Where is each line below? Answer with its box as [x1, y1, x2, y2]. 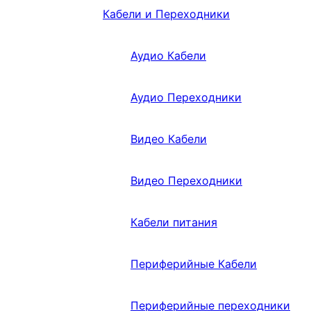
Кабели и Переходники [103, 7, 230, 22]
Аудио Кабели [131, 49, 206, 63]
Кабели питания [131, 215, 217, 230]
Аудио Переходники [131, 90, 242, 105]
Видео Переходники [131, 174, 242, 188]
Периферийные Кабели [131, 257, 257, 271]
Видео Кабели [131, 132, 207, 146]
